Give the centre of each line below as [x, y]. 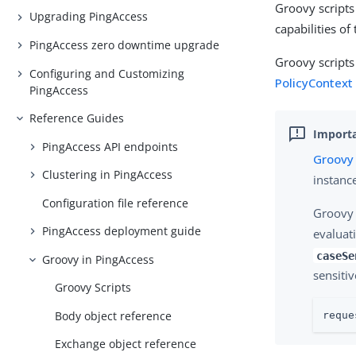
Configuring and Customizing [107, 73]
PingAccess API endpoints [110, 146]
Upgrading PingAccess [89, 17]
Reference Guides [77, 118]
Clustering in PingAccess [108, 175]
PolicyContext [314, 83]
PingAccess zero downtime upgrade [125, 44]
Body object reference [114, 315]
